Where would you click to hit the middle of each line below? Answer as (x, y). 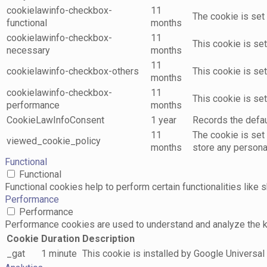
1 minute (59, 254)
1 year (164, 120)
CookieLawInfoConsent (55, 120)
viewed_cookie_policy (54, 141)
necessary (28, 50)
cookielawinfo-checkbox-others (73, 71)
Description (108, 239)
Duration (60, 239)
